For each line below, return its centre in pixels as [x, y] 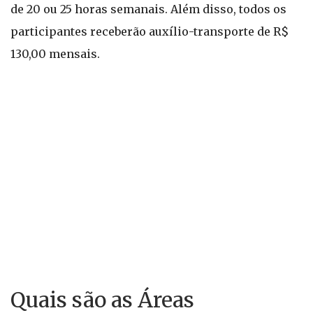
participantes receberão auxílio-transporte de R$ [150, 31]
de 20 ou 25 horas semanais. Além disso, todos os [148, 9]
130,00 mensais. [55, 54]
